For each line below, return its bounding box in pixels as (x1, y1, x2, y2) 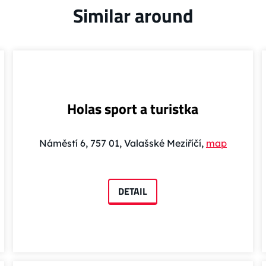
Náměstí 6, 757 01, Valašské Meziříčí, (39, 137, 206, 150)
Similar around (72, 1, 194, 30)
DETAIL (118, 184, 148, 199)
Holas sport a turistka (67, 98, 199, 120)
